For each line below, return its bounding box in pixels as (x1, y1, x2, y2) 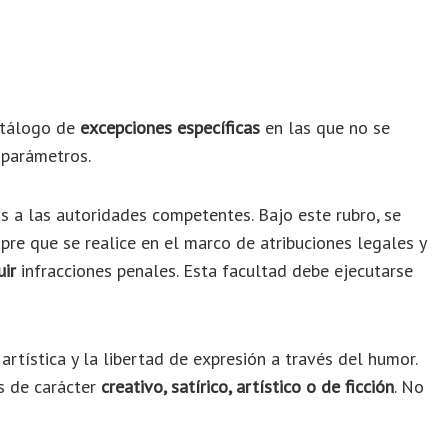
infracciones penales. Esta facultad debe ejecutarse (16, 259, 413, 283)
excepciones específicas (80, 115, 260, 139)
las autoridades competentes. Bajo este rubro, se (28, 203, 401, 227)
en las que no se (260, 115, 390, 139)
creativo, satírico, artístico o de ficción (101, 374, 394, 398)
